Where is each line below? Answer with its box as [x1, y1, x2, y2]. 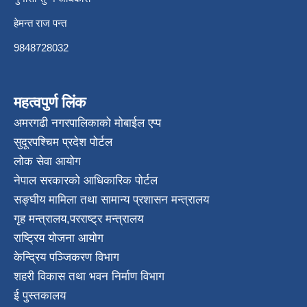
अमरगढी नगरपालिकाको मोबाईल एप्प [14, 116, 161, 130]
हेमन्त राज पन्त [14, 17, 99, 29]
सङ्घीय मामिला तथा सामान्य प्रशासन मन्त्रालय [14, 193, 209, 207]
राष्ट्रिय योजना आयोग [14, 232, 103, 245]
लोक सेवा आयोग [14, 155, 81, 169]
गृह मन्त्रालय [14, 212, 66, 226]
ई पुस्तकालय [14, 289, 66, 303]
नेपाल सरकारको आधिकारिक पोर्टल [14, 174, 158, 188]
